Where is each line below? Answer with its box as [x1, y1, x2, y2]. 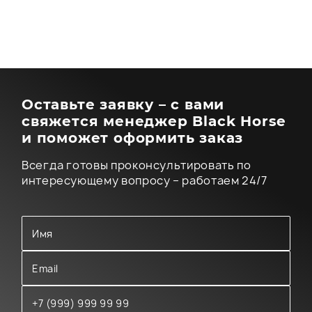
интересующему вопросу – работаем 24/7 [22, 173, 267, 188]
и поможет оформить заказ [22, 130, 244, 146]
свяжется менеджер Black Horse [22, 113, 287, 130]
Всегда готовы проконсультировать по [22, 157, 251, 173]
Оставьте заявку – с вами [22, 96, 225, 113]
